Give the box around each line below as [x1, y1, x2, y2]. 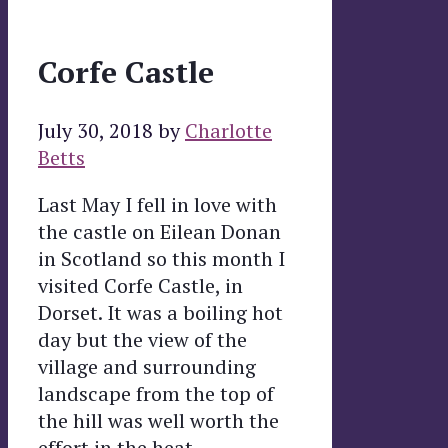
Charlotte [185, 117, 272, 145]
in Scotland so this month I [38, 245, 285, 273]
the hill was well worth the [38, 407, 279, 435]
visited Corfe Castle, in [38, 272, 243, 300]
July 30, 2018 [38, 117, 153, 145]
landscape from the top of [38, 380, 274, 408]
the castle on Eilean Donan [38, 218, 281, 246]
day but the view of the [38, 326, 247, 354]
